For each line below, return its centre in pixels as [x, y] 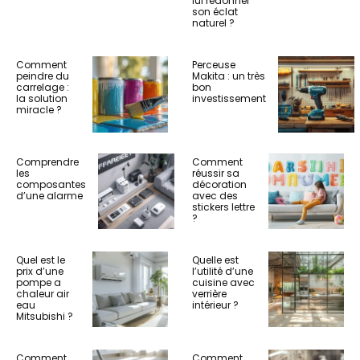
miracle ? [39, 110]
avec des [215, 195]
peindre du [43, 76]
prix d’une [40, 271]
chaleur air [43, 293]
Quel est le [41, 260]
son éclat [215, 12]
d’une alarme [49, 195]
